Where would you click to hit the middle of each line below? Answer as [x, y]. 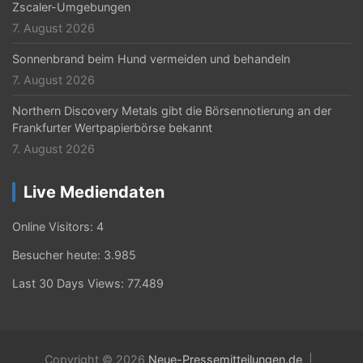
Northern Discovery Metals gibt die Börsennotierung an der [172, 110]
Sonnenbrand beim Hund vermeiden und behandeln [151, 58]
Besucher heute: [58, 254]
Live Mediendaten [94, 192]
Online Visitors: [54, 226]
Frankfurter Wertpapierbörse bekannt [112, 127]
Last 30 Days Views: [70, 283]
